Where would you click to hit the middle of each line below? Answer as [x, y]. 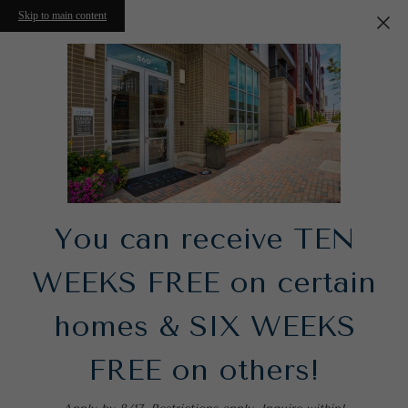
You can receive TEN [204, 239]
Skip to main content [62, 15]
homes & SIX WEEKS [204, 326]
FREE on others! [204, 370]
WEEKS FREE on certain [204, 282]
